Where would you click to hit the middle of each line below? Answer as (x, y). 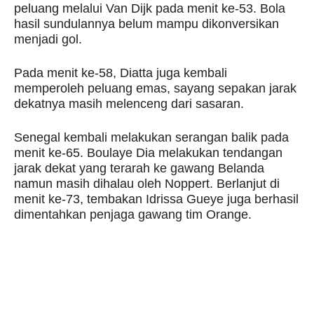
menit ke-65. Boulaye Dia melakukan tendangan (148, 153)
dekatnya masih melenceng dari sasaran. (129, 104)
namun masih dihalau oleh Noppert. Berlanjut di (147, 184)
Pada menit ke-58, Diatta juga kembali (121, 73)
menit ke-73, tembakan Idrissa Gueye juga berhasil (156, 199)
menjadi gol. (48, 39)
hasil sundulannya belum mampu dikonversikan (146, 24)
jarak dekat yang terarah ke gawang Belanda (139, 168)
